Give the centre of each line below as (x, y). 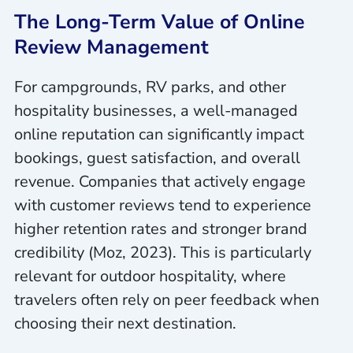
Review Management (111, 48)
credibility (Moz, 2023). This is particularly (162, 253)
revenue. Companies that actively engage (160, 182)
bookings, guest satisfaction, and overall (157, 158)
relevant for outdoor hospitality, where (150, 277)
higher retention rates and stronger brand (160, 229)
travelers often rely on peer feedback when (166, 300)
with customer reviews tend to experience (162, 206)
